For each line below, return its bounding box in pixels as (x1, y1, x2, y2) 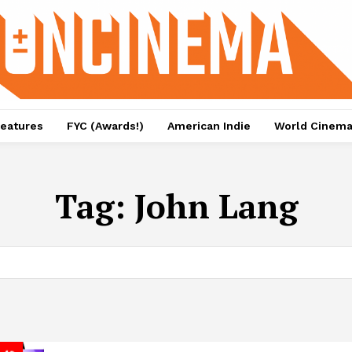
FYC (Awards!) (66, 119, 144, 133)
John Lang (134, 184, 298, 229)
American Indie (167, 119, 251, 133)
